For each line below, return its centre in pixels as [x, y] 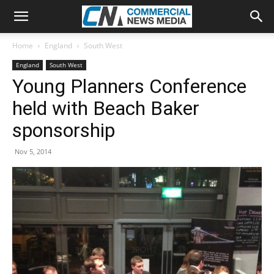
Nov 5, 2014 [33, 151]
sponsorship [64, 130]
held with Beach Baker [106, 108]
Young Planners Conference [129, 86]
